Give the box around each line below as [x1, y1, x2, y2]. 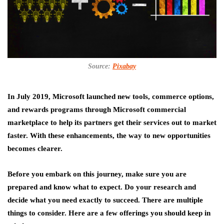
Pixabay [112, 62, 136, 70]
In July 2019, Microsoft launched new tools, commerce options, [7, 92, 214, 100]
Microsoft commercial [113, 105, 186, 113]
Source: [88, 62, 112, 70]
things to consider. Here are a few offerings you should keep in [7, 208, 210, 217]
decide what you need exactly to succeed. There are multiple [7, 195, 203, 204]
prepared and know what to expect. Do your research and [7, 182, 196, 191]
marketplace [7, 118, 48, 126]
